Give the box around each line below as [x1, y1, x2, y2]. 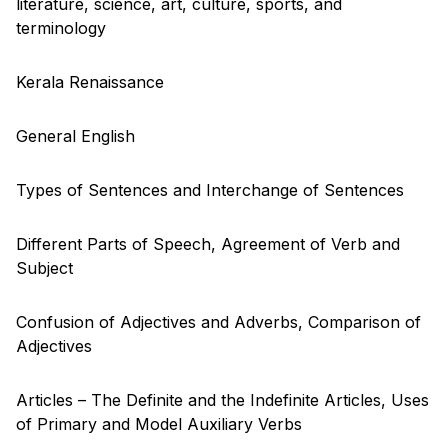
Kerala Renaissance [16, 71, 164, 92]
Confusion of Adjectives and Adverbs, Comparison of [16, 311, 421, 332]
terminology [16, 17, 106, 38]
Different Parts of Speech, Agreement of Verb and [16, 233, 400, 254]
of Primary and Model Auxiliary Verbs [16, 413, 302, 434]
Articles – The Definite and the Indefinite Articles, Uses [16, 389, 429, 410]
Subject [16, 257, 73, 278]
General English [16, 125, 135, 146]
